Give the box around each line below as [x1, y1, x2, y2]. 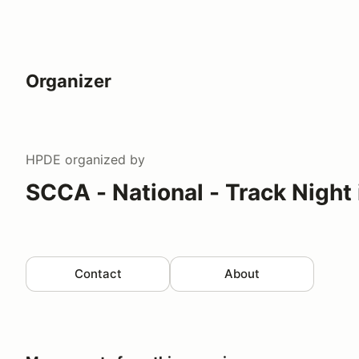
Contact [74, 265, 122, 281]
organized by [61, 151, 145, 167]
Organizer [26, 70, 111, 91]
